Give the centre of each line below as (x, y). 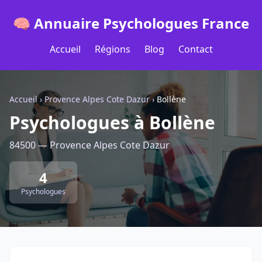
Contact (195, 49)
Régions (112, 49)
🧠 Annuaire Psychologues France (131, 23)
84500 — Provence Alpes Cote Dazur (89, 145)
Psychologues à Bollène (112, 123)
